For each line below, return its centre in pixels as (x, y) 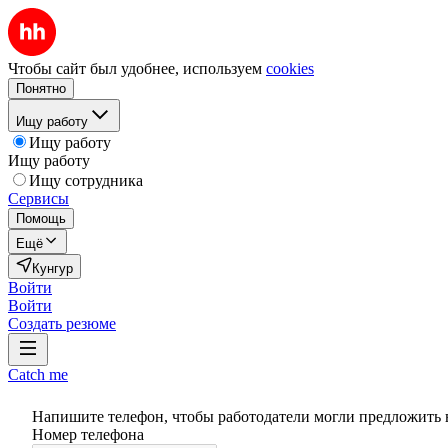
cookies (290, 68)
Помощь (41, 218)
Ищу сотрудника (86, 180)
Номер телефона (88, 434)
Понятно (41, 88)
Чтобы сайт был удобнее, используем (135, 68)
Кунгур (52, 268)
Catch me (38, 374)
